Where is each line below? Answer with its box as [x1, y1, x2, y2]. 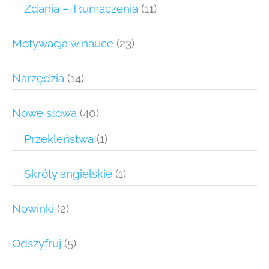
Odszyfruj [12, 237, 61, 250]
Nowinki [12, 202, 54, 216]
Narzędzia [12, 71, 64, 85]
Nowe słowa [12, 106, 77, 120]
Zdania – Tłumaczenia [24, 2, 138, 16]
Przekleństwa [24, 132, 94, 146]
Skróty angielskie [24, 167, 112, 181]
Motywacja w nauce [12, 37, 113, 50]
